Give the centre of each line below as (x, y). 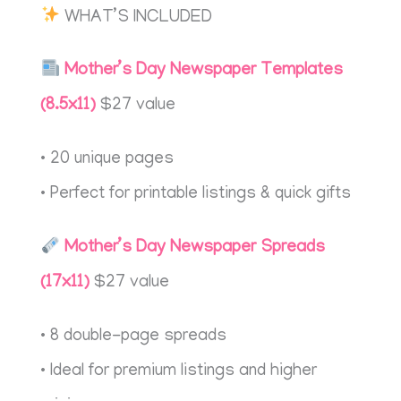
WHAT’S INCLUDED (136, 18)
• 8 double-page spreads (134, 337)
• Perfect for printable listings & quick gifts (196, 195)
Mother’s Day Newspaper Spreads (194, 249)
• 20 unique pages (107, 160)
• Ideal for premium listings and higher (179, 372)
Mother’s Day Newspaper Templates (203, 72)
